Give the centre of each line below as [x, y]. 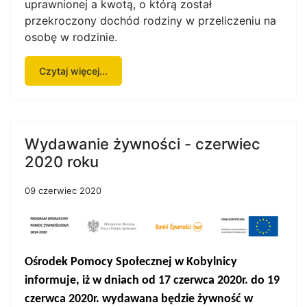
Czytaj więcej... [73, 71]
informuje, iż [57, 280]
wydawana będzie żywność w [177, 299]
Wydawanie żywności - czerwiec [143, 144]
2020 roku [62, 162]
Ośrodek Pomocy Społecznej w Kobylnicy [131, 262]
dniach [122, 280]
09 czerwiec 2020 [63, 191]
